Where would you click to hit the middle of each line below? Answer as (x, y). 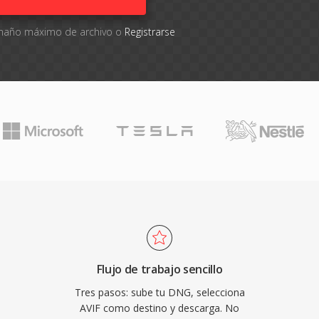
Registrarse (150, 32)
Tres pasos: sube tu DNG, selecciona (159, 292)
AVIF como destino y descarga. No (159, 308)
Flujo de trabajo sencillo (159, 269)
